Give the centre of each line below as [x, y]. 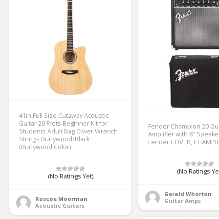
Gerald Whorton [188, 194]
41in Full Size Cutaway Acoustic [64, 116]
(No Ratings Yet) [70, 176]
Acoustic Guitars [60, 206]
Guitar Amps [183, 201]
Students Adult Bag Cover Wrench [68, 131]
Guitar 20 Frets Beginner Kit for [63, 123]
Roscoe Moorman [61, 199]
